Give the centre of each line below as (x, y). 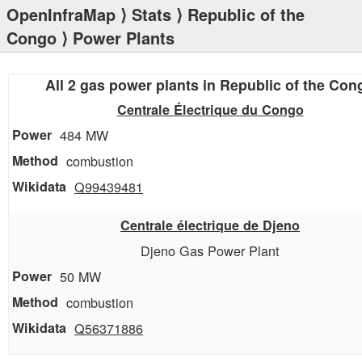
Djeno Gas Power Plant (210, 251)
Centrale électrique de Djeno (210, 225)
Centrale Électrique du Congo (210, 109)
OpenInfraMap (61, 14)
